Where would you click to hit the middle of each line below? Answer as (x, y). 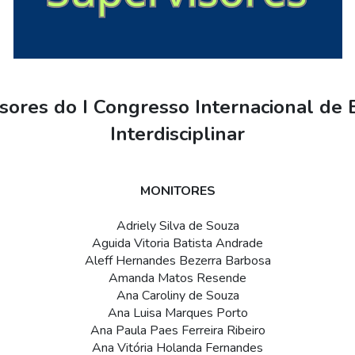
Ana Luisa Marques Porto (177, 313)
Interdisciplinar (177, 134)
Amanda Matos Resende (177, 279)
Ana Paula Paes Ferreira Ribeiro (177, 331)
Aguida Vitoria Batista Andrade (177, 244)
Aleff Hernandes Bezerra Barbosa (177, 261)
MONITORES (177, 191)
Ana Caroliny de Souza (177, 296)
